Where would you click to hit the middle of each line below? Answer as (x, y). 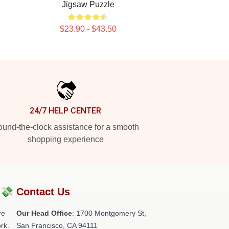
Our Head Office (44, 213)
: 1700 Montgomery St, (109, 213)
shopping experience (65, 139)
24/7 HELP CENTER (65, 111)
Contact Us (43, 192)
